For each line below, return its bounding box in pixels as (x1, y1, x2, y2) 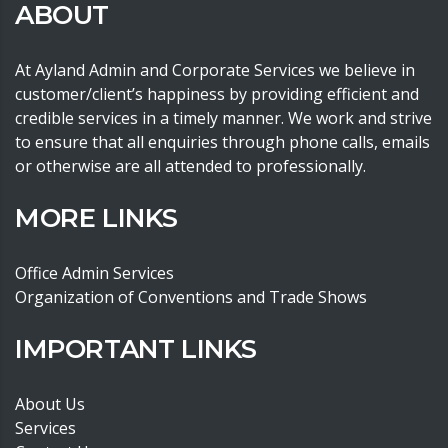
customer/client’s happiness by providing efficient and (15, 82, 419, 105)
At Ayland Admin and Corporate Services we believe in (15, 58, 415, 81)
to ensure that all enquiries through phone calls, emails (15, 130, 430, 153)
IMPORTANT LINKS (15, 332, 257, 365)
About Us (15, 392, 85, 415)
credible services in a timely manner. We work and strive (15, 106, 432, 129)
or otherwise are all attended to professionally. (15, 154, 366, 177)
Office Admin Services (15, 261, 174, 284)
